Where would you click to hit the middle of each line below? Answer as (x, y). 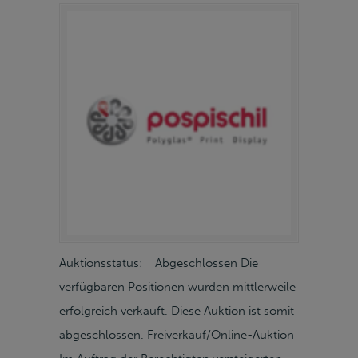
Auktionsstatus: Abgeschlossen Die (159, 263)
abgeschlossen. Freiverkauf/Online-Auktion (177, 335)
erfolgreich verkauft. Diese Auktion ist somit (177, 311)
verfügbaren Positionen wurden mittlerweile (177, 287)
